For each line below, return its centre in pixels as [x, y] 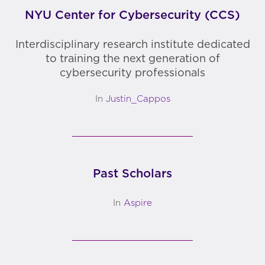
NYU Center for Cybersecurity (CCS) [132, 15]
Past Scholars [132, 174]
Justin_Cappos [138, 99]
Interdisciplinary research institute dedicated [132, 45]
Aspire [138, 203]
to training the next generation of [132, 59]
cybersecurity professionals [132, 73]
